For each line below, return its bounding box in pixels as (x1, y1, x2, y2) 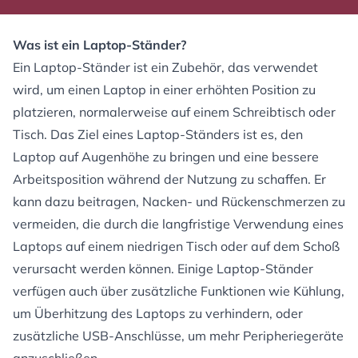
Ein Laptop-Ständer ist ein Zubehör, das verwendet (13, 59, 318, 75)
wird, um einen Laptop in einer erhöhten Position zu (13, 82, 316, 97)
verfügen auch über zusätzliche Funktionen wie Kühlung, (13, 283, 344, 299)
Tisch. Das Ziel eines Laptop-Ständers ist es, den (13, 126, 303, 142)
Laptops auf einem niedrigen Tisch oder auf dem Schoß (13, 238, 340, 254)
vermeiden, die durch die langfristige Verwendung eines (13, 216, 344, 232)
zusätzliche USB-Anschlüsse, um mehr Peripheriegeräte (13, 328, 344, 344)
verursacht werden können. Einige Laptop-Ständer (13, 261, 313, 276)
